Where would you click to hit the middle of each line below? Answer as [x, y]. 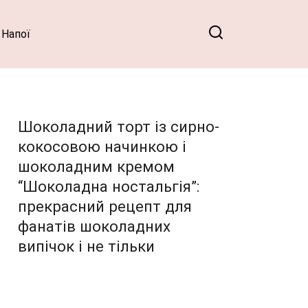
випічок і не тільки [86, 246]
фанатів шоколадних [94, 226]
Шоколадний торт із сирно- [119, 126]
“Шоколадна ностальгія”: [109, 186]
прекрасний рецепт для [105, 206]
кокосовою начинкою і [102, 146]
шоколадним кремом [96, 166]
